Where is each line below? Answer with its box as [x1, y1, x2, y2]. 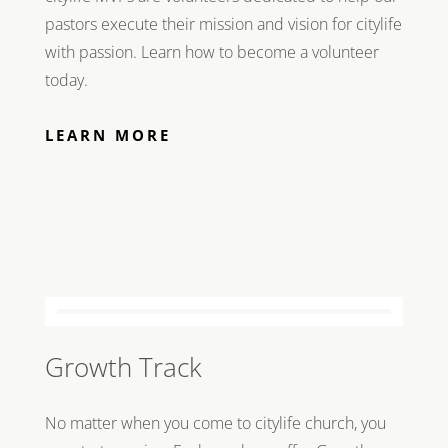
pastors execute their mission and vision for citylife [44, 12, 402, 35]
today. [44, 68, 88, 91]
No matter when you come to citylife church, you [44, 411, 386, 434]
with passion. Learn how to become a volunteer [44, 40, 379, 63]
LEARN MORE [44, 124, 171, 145]
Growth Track [44, 348, 202, 385]
